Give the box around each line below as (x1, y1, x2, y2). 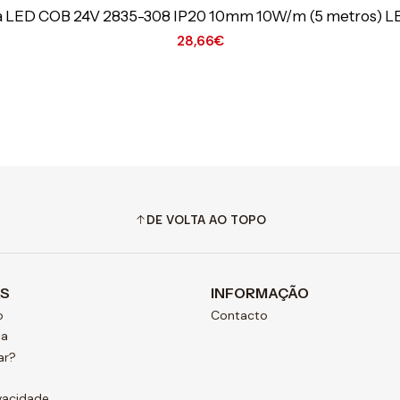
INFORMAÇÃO (211, 283, 309, 302)
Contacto (211, 306, 268, 323)
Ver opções (166, 80, 234, 96)
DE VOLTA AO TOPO (146, 212, 266, 227)
